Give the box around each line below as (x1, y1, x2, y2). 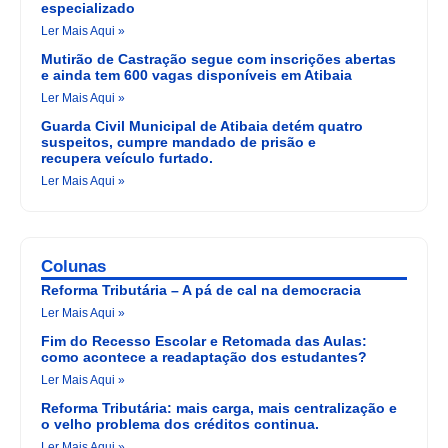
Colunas (41, 257, 106, 277)
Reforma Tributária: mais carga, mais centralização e (41, 400, 397, 417)
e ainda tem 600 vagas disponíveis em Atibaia (41, 67, 352, 84)
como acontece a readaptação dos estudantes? (41, 349, 367, 366)
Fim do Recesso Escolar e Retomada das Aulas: (41, 333, 367, 350)
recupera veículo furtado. (41, 150, 213, 167)
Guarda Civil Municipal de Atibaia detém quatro (41, 118, 363, 135)
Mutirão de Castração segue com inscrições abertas (41, 51, 396, 68)
